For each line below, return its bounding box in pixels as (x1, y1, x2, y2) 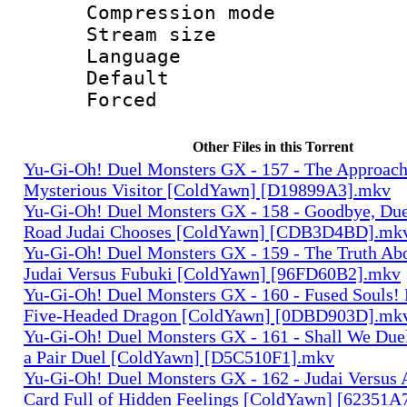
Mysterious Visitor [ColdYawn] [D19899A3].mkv (24, 179, 391, 200)
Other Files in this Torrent (192, 138, 353, 154)
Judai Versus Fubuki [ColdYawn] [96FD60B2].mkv (24, 263, 401, 283)
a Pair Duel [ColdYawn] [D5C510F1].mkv (24, 346, 334, 367)
